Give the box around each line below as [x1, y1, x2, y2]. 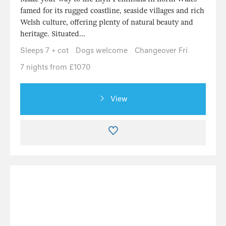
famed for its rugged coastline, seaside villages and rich [20, 6, 204, 15]
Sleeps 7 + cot [20, 46, 69, 55]
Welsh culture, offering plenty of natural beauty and [20, 18, 193, 27]
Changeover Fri [135, 46, 188, 55]
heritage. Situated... [20, 29, 85, 38]
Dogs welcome [76, 46, 128, 55]
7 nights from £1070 [20, 63, 91, 72]
